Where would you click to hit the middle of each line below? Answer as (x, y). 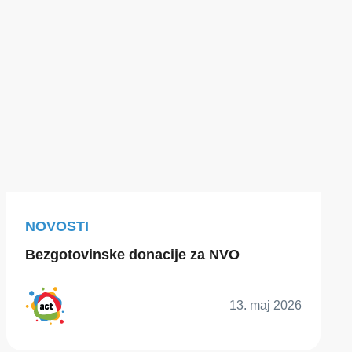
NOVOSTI (57, 226)
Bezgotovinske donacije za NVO (132, 254)
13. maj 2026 (266, 306)
